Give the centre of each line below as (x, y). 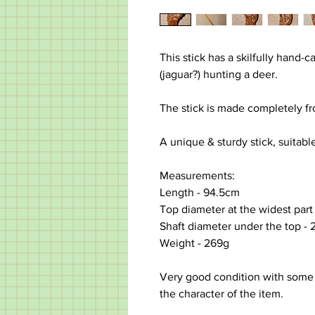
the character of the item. (221, 294)
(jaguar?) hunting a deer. (220, 75)
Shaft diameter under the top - (233, 226)
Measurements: (197, 176)
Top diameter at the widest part (236, 210)
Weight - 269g (196, 243)
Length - (180, 193)
